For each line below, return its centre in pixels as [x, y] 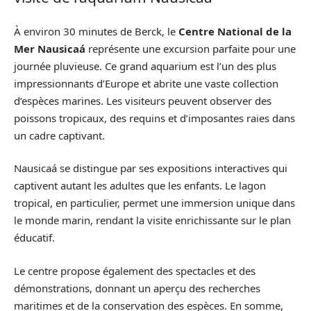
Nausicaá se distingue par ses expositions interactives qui [151, 168]
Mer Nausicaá [50, 48]
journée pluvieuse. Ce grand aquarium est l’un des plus [145, 66]
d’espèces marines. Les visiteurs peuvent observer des [143, 100]
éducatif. [34, 237]
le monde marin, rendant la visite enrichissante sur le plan [152, 220]
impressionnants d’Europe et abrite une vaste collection [146, 83]
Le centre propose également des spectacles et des [135, 270]
